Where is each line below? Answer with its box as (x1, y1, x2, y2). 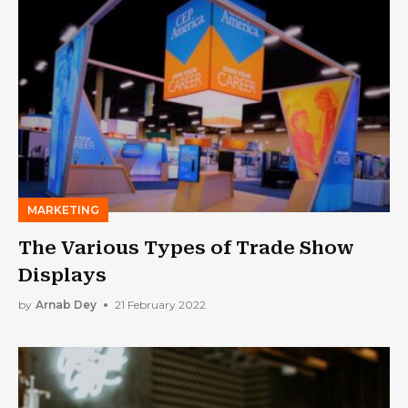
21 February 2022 (115, 298, 206, 312)
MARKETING (27, 202, 99, 217)
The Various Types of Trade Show (18, 236, 354, 259)
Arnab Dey (36, 298, 97, 312)
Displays (18, 263, 107, 286)
